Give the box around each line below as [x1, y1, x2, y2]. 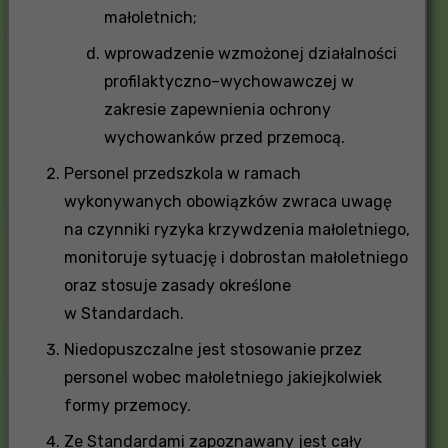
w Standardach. [63, 303, 184, 323]
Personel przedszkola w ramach [63, 163, 301, 183]
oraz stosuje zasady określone [63, 275, 291, 295]
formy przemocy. [63, 395, 191, 415]
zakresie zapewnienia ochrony [103, 99, 331, 119]
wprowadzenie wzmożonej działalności [103, 43, 397, 63]
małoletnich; [103, 7, 197, 27]
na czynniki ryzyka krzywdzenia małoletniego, [63, 219, 410, 239]
